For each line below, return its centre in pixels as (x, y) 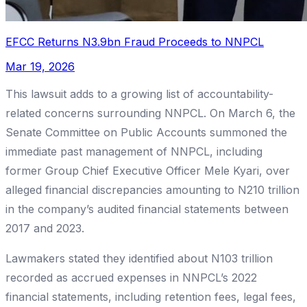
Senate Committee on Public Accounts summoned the (146, 133)
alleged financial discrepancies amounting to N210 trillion (152, 190)
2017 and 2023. (45, 229)
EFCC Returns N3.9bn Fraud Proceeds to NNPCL (135, 42)
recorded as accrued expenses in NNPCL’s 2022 (131, 278)
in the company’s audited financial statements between (147, 209)
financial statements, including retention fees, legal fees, (151, 297)
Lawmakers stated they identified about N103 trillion (139, 259)
